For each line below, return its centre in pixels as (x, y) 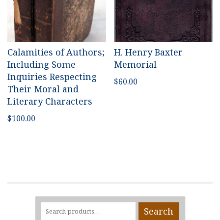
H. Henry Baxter (149, 52)
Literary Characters (50, 101)
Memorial (136, 65)
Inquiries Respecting (52, 77)
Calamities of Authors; (56, 52)
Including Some (41, 65)
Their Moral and (43, 89)
